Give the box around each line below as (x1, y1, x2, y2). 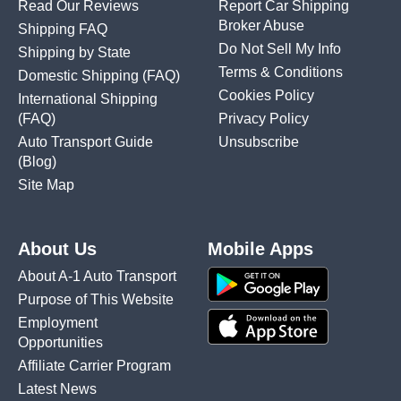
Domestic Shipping (18, 67, 142, 83)
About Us (18, 238, 97, 259)
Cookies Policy (218, 87, 314, 103)
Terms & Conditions (218, 64, 343, 80)
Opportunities (18, 334, 103, 350)
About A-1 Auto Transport (18, 268, 176, 284)
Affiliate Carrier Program (18, 357, 171, 373)
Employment (18, 314, 98, 330)
